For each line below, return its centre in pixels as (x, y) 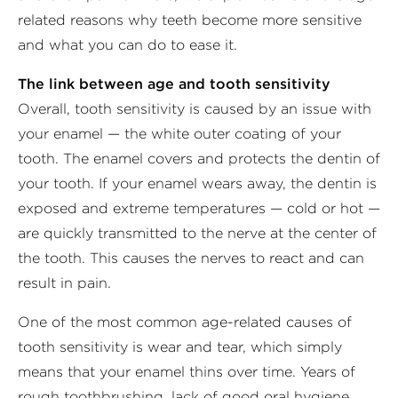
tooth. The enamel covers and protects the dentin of (199, 158)
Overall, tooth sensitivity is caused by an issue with (195, 108)
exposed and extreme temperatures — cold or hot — (199, 208)
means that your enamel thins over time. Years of (187, 371)
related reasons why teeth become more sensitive (190, 20)
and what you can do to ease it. (127, 44)
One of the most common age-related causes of (185, 322)
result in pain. (64, 283)
